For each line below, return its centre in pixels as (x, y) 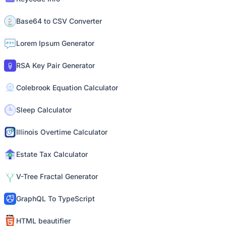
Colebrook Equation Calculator (67, 88)
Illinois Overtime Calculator (62, 132)
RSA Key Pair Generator (55, 65)
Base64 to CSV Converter (59, 21)
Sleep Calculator (44, 110)
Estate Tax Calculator (52, 154)
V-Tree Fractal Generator (57, 176)
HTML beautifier (43, 221)
